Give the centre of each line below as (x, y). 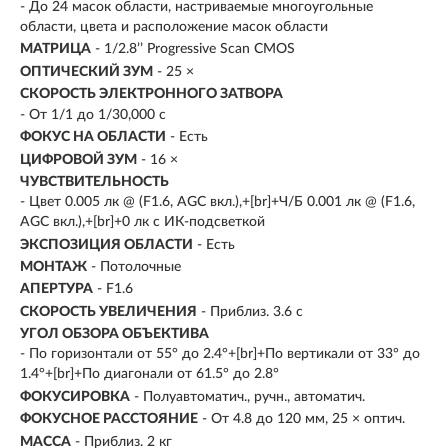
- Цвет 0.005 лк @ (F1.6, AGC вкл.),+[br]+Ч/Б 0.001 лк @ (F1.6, (217, 202)
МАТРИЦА (55, 49)
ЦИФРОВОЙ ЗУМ (78, 159)
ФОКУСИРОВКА (75, 396)
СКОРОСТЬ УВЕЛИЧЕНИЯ (108, 311)
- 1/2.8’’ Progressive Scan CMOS (195, 49)
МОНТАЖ (53, 266)
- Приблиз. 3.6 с (252, 311)
